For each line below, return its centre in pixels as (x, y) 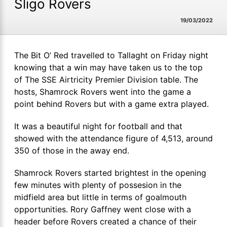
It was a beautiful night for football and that (98, 126)
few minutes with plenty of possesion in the (98, 185)
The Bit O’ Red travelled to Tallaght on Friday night (111, 55)
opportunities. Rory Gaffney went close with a (103, 209)
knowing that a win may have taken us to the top (108, 67)
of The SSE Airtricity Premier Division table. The (106, 80)
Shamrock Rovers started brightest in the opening (110, 173)
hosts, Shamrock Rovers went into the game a (103, 92)
